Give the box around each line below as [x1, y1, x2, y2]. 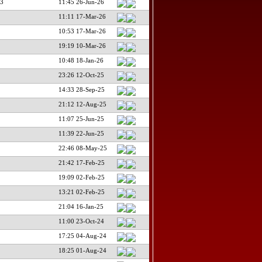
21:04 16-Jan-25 [58, 202, 104, 210]
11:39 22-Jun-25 [58, 129, 104, 137]
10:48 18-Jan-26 [58, 56, 104, 64]
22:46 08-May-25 [58, 144, 107, 151]
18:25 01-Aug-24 [58, 246, 106, 254]
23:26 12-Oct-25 [58, 71, 104, 78]
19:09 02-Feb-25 [58, 173, 105, 181]
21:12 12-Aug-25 [58, 100, 106, 108]
